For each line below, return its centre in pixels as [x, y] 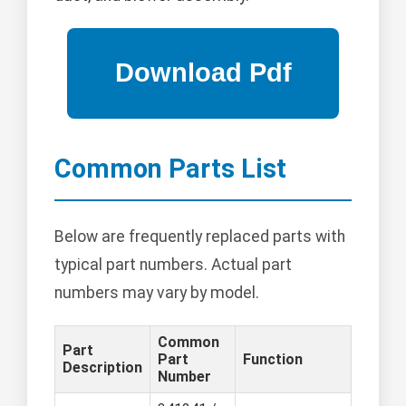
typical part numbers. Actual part [173, 264]
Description [102, 367]
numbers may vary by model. [157, 292]
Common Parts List [170, 168]
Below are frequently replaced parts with [200, 236]
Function [273, 359]
